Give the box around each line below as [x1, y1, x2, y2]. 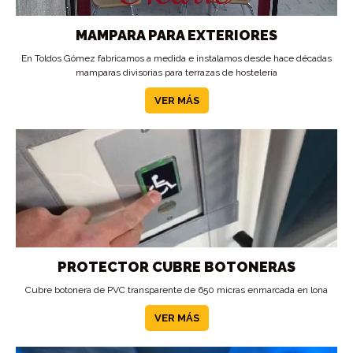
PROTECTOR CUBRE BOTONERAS [58, 258, 295, 275]
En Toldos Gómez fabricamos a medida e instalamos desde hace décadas [21, 53, 332, 64]
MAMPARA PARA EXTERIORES [76, 27, 277, 43]
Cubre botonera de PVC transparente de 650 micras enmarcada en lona [25, 284, 328, 295]
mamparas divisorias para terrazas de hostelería [76, 67, 277, 78]
